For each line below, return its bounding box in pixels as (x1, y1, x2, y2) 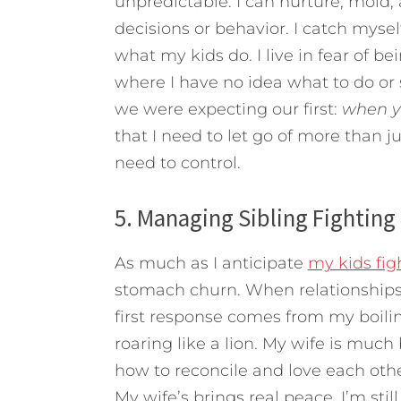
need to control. (114, 153, 241, 174)
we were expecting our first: (114, 99, 342, 120)
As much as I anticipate (114, 253, 308, 274)
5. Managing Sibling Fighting (114, 202, 396, 234)
